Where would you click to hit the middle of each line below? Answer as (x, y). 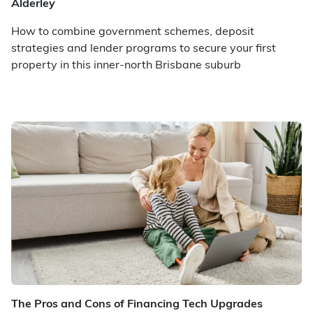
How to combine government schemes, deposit (133, 32)
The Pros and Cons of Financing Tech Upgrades (137, 305)
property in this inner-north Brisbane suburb (126, 66)
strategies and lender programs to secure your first (144, 49)
